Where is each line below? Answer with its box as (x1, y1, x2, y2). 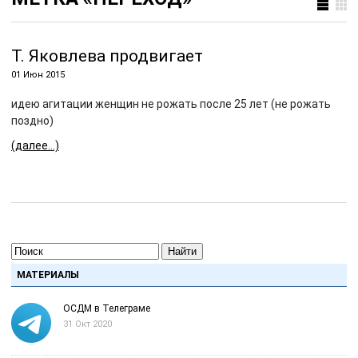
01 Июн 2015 (11, 70, 65, 80)
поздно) (11, 114, 54, 127)
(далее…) (11, 139, 59, 152)
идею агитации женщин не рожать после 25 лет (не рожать (11, 97, 331, 110)
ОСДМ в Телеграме (63, 303, 150, 314)
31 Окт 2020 (63, 319, 112, 329)
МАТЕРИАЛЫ (17, 269, 79, 280)
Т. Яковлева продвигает (11, 46, 203, 66)
